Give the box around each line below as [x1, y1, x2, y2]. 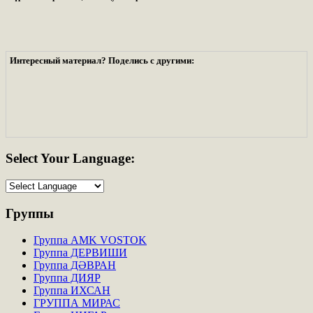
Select [6, 151, 38, 166]
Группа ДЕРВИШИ [34, 247, 127, 259]
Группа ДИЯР [34, 272, 101, 284]
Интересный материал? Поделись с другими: [10, 55, 194, 66]
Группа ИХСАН [34, 284, 110, 297]
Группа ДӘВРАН [34, 259, 116, 272]
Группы [6, 205, 54, 221]
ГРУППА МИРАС [34, 297, 120, 310]
